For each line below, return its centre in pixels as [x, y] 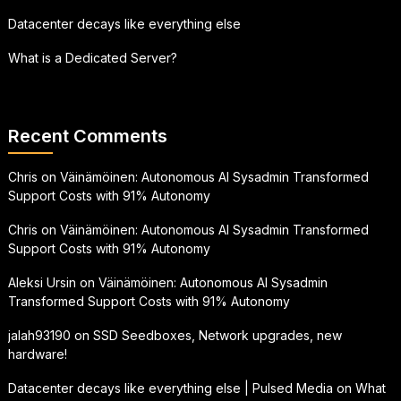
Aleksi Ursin [42, 282]
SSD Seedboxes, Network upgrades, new [217, 335]
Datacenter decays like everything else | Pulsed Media [170, 388]
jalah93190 [39, 335]
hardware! [37, 354]
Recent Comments [87, 136]
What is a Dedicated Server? [92, 57]
